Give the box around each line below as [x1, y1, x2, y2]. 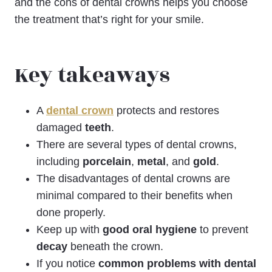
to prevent [197, 223, 248, 236]
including [36, 155, 83, 168]
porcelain [83, 155, 131, 168]
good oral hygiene [103, 223, 197, 236]
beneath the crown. [67, 240, 163, 253]
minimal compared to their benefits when [36, 189, 233, 202]
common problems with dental [98, 257, 256, 270]
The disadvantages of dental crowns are [36, 172, 230, 185]
